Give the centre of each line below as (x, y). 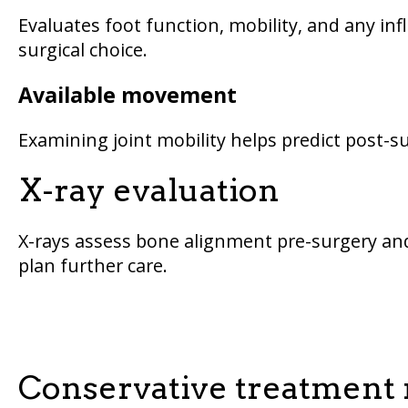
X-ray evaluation (148, 189)
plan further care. (92, 265)
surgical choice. (82, 50)
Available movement (127, 95)
